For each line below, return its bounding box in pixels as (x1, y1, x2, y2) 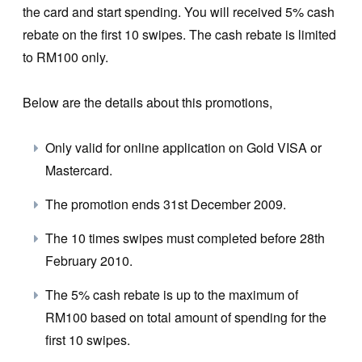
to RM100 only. (23, 47, 108, 66)
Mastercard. (45, 160, 112, 179)
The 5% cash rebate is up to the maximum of (45, 284, 298, 304)
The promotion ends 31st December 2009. (45, 194, 286, 213)
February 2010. (45, 250, 133, 270)
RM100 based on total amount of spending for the (45, 307, 326, 326)
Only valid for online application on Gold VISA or (45, 137, 322, 157)
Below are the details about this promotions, (23, 92, 272, 112)
